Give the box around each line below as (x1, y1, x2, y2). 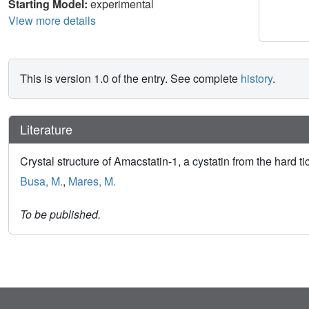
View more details (8, 12, 96, 28)
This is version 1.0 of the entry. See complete (20, 70, 241, 86)
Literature (20, 119, 72, 138)
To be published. (20, 206, 101, 222)
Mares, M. (68, 172, 116, 189)
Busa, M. (20, 172, 63, 189)
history (241, 70, 272, 86)
